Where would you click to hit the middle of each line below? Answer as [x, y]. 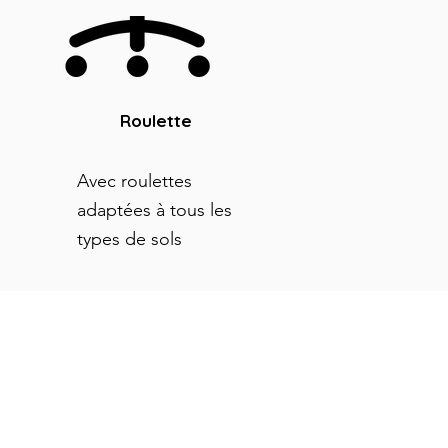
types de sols [129, 239]
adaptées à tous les [154, 210]
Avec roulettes [134, 181]
